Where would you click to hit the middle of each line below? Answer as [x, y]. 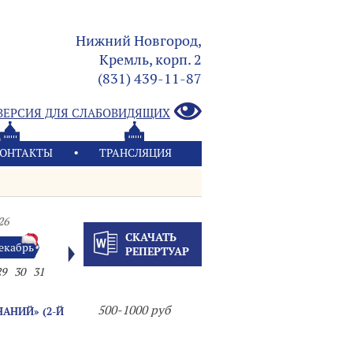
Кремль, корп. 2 [150, 59]
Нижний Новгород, [139, 41]
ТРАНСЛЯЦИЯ [136, 153]
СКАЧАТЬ [150, 237]
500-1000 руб [134, 310]
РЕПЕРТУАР [157, 251]
